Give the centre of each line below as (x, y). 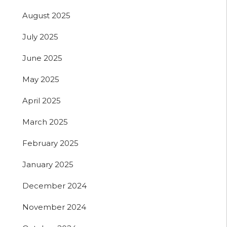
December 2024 (54, 185)
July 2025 (40, 36)
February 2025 (50, 143)
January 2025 (48, 164)
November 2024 (54, 207)
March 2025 (45, 122)
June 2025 (42, 58)
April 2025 (42, 100)
